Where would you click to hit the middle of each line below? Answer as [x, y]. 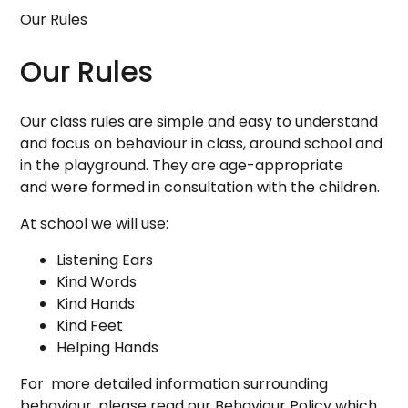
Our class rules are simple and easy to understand [199, 122]
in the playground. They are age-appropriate [182, 166]
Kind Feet [90, 326]
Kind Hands [96, 304]
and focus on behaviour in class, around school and [202, 144]
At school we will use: [95, 224]
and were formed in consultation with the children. [200, 188]
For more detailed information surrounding [174, 384]
